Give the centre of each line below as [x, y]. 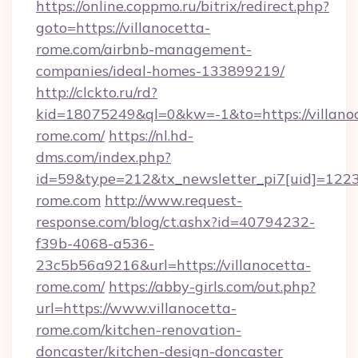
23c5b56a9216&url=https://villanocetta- [173, 265]
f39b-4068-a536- [95, 243]
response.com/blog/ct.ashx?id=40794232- [175, 222]
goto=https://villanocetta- [123, 28]
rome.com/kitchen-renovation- [139, 330]
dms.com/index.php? [103, 157]
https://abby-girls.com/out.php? [212, 286]
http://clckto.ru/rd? [97, 92]
